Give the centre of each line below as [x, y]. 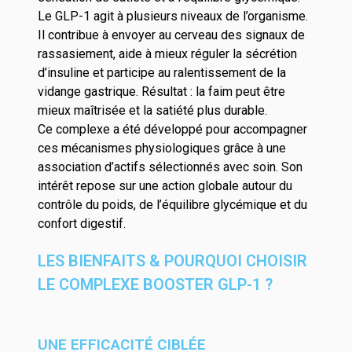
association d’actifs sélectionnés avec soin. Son [170, 167]
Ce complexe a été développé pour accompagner [172, 129]
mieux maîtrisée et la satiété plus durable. [152, 110]
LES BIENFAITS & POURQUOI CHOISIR [172, 261]
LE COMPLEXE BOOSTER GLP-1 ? [155, 284]
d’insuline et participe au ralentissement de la [162, 73]
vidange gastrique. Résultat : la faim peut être [161, 92]
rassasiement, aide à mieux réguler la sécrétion [167, 54]
